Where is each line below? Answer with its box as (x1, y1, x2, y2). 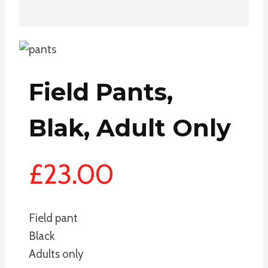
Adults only (29, 247, 84, 261)
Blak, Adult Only (29, 113, 231, 143)
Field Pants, (29, 77, 173, 107)
